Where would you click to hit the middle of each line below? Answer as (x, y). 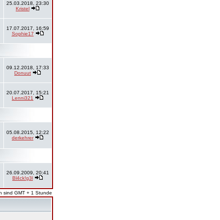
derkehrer (23, 138)
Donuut (23, 73)
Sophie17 (23, 34)
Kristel (23, 9)
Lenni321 (23, 98)
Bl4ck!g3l (23, 178)
